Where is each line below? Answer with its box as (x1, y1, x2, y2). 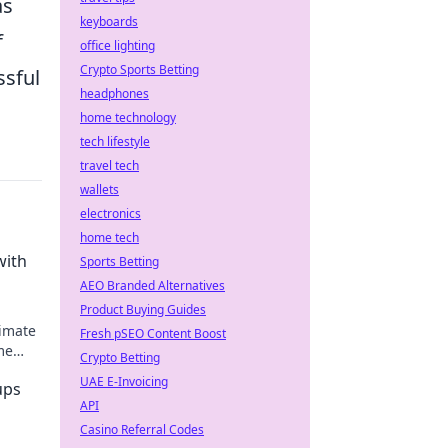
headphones (80, 85, 149, 102)
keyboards (80, 13, 138, 30)
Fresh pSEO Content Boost (80, 325, 226, 342)
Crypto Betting (80, 349, 160, 366)
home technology (80, 109, 176, 126)
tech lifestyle (80, 133, 150, 150)
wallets (80, 181, 119, 198)
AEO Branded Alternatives (80, 277, 225, 294)
